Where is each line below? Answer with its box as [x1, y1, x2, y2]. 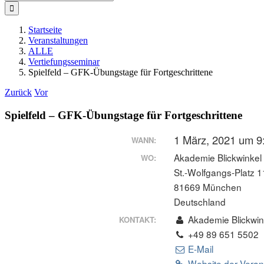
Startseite [28, 25, 62, 35]
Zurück [5, 87, 32, 97]
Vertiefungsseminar [28, 57, 100, 67]
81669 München [174, 180, 242, 194]
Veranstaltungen [28, 35, 88, 45]
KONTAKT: [119, 214, 157, 226]
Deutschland [174, 195, 226, 209]
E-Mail [186, 242, 214, 256]
